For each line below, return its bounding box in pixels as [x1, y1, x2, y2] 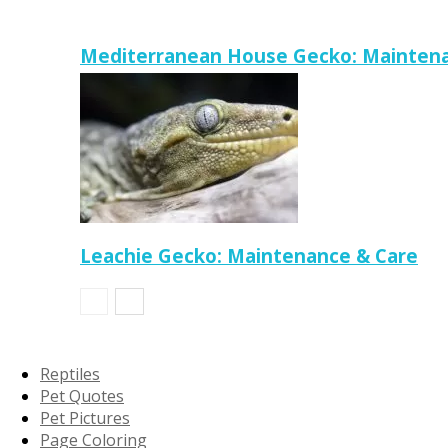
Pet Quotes [40, 385, 124, 407]
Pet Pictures [40, 407, 130, 429]
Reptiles [40, 363, 100, 385]
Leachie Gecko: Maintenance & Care [80, 243, 418, 268]
